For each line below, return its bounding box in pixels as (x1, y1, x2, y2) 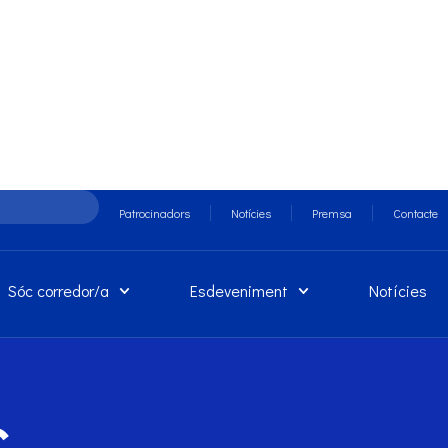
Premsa (311, 205, 352, 221)
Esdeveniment (190, 280, 289, 301)
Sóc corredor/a (7, 280, 109, 301)
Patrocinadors (118, 205, 190, 221)
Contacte (392, 205, 438, 221)
